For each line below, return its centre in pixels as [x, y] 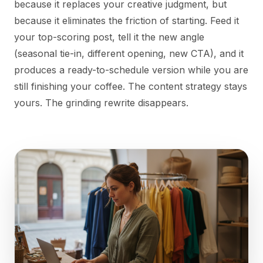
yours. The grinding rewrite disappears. [101, 103]
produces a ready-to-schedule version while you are [131, 70]
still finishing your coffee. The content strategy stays [131, 87]
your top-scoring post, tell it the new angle [109, 37]
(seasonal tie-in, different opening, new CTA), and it [129, 54]
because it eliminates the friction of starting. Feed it [127, 21]
